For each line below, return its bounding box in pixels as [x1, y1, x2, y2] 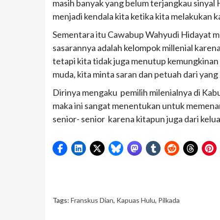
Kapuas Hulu [116, 195, 155, 204]
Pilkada [158, 195, 180, 204]
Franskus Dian [71, 195, 113, 204]
